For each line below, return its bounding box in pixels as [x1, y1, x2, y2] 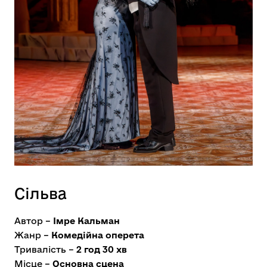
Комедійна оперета [51, 230, 144, 241]
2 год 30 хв [76, 244, 127, 255]
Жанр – [14, 230, 51, 241]
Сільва [14, 185, 67, 203]
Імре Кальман [53, 216, 120, 226]
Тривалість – [14, 244, 76, 255]
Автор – [14, 216, 53, 226]
